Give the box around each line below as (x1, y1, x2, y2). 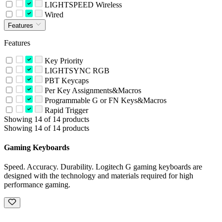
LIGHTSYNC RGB (42, 66, 110, 75)
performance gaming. (4, 180, 70, 189)
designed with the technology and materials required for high (4, 171, 193, 180)
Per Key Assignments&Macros (42, 86, 141, 95)
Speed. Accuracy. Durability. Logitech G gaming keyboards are (4, 163, 202, 171)
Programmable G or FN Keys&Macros (42, 96, 166, 105)
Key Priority (42, 56, 83, 65)
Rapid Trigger (42, 106, 88, 114)
